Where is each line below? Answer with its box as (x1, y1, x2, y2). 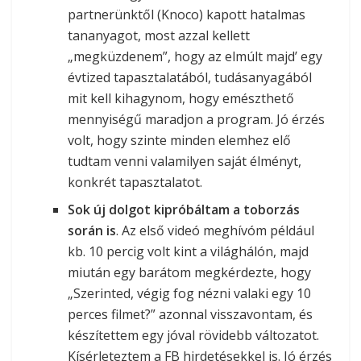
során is (68, 221, 117, 239)
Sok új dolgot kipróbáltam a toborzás (68, 200, 301, 218)
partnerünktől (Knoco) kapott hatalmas (68, 5, 306, 23)
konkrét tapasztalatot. (68, 172, 203, 191)
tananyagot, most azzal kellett (68, 26, 251, 44)
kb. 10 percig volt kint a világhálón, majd (68, 242, 309, 260)
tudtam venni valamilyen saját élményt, (68, 151, 302, 170)
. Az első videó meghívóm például (116, 221, 315, 239)
